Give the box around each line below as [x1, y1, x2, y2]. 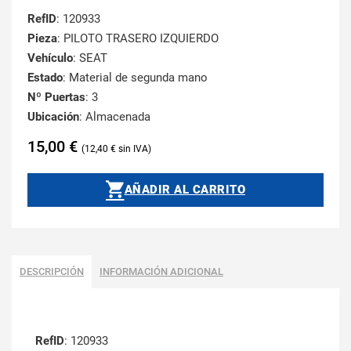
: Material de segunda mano [63, 70, 208, 85]
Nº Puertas [27, 89, 85, 104]
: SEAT [73, 50, 107, 65]
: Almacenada [79, 109, 150, 124]
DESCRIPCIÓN [20, 266, 84, 278]
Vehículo [27, 50, 73, 65]
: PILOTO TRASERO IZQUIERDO [57, 31, 219, 45]
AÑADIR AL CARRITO [124, 182, 245, 197]
